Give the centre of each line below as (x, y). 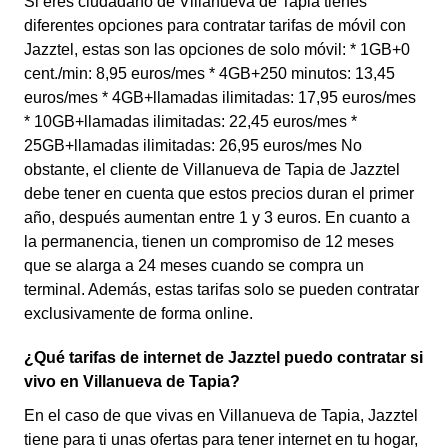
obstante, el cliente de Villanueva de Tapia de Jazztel (212, 169)
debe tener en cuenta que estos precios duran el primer (219, 193)
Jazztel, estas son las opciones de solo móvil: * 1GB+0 (217, 49)
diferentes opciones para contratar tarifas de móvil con (215, 25)
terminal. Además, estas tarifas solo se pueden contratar (221, 289)
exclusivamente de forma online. (138, 313)
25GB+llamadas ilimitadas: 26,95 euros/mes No (193, 145)
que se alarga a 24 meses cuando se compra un (194, 265)
